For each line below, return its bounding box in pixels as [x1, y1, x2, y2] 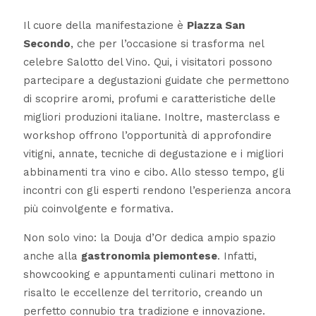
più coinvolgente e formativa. [23, 202, 174, 216]
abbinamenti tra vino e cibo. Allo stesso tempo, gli [23, 166, 284, 179]
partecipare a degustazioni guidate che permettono [23, 74, 289, 87]
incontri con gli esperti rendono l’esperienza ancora [23, 184, 291, 197]
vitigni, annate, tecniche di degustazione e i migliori [23, 147, 284, 161]
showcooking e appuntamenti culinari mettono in [23, 268, 274, 281]
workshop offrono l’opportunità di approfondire [23, 129, 272, 142]
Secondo [23, 37, 71, 51]
